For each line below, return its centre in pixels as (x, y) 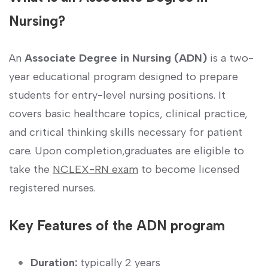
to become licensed (189, 169)
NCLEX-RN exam (95, 169)
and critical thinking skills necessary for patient (126, 132)
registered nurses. (52, 188)
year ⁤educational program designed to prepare (124, 76)
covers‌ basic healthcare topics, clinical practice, (128, 113)
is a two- (230, 58)
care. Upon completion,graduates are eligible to (127, 150)
